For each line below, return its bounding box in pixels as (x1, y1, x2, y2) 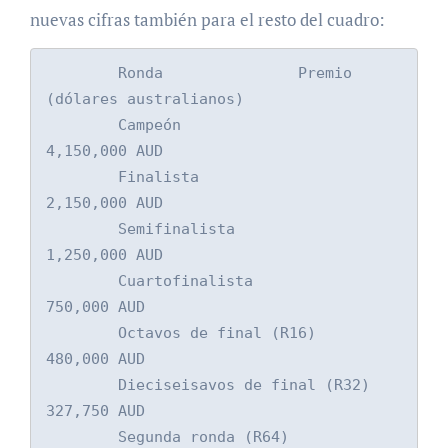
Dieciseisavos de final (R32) (45, 376, 118, 395)
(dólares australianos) (45, 90, 244, 109)
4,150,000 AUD (45, 142, 163, 161)
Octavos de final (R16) (45, 324, 118, 343)
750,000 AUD (45, 298, 145, 317)
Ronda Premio (45, 64, 352, 83)
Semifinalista (45, 220, 118, 239)
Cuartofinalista (45, 272, 118, 291)
